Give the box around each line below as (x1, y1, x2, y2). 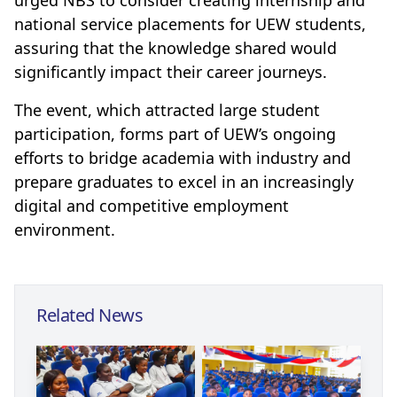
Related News (36, 302, 143, 327)
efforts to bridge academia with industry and (14, 146, 351, 168)
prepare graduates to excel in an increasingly (14, 170, 354, 192)
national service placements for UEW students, (14, 12, 366, 35)
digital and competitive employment (14, 194, 289, 216)
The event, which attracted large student (14, 98, 320, 121)
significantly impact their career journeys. (14, 60, 327, 82)
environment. (14, 218, 115, 240)
